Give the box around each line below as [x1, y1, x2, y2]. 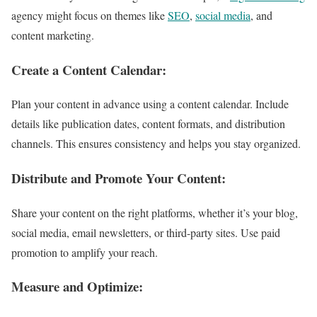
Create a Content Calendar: [11, 59, 166, 79]
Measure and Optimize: [11, 277, 143, 296]
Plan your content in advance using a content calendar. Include [11, 96, 289, 112]
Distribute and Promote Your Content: [11, 168, 226, 188]
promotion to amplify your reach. [11, 244, 158, 260]
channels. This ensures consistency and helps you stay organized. [11, 136, 301, 151]
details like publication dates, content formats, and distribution [11, 116, 285, 132]
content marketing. [11, 27, 94, 42]
